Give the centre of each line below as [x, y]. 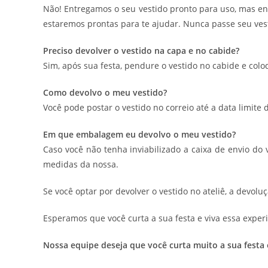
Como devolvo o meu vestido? [105, 93]
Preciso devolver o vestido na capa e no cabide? [141, 51]
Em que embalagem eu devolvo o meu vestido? [139, 135]
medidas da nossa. [81, 165]
